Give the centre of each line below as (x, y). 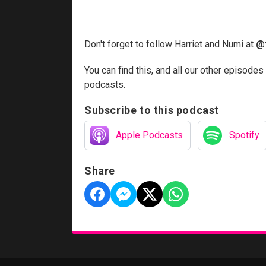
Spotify (244, 135)
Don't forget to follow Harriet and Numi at (170, 44)
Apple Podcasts (149, 135)
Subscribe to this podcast (152, 110)
